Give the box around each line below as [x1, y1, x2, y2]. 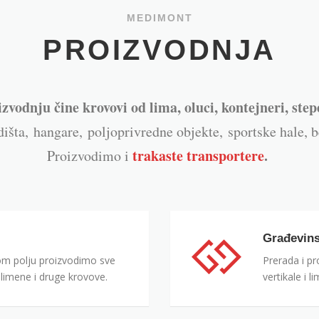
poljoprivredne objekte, [88, 121, 228, 141]
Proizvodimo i [46, 145, 132, 165]
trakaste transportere [132, 145, 264, 166]
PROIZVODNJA [43, 33, 276, 66]
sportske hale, [228, 121, 311, 141]
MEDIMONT [126, 11, 193, 23]
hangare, [33, 121, 88, 141]
